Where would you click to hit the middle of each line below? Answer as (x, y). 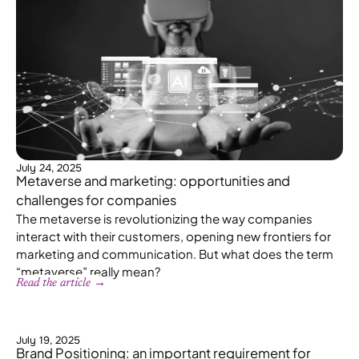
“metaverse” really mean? (88, 272)
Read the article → (61, 284)
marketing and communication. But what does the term (175, 254)
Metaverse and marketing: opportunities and (153, 181)
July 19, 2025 (48, 341)
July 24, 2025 (49, 168)
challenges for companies (96, 200)
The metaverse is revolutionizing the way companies (164, 219)
